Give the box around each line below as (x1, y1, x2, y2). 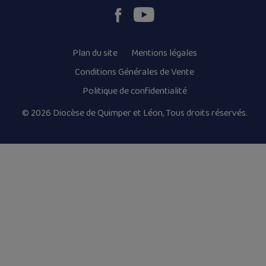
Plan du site (72, 45, 118, 61)
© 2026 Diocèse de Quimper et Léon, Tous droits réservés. (21, 105, 248, 121)
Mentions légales (131, 45, 197, 61)
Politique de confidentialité (82, 83, 187, 99)
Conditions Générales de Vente (75, 64, 194, 80)
